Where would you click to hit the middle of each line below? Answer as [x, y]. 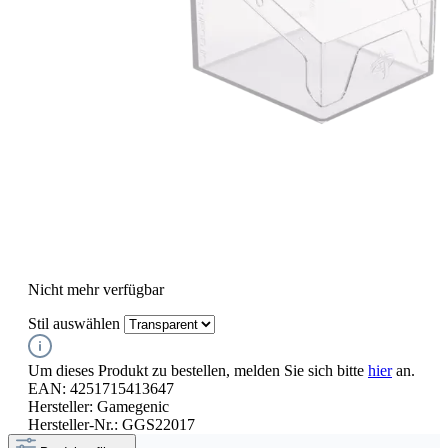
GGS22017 [158, 424]
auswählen [84, 323]
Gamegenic [133, 406]
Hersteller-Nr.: [75, 424]
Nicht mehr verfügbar [96, 289]
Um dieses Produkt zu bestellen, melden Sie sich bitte [198, 370]
